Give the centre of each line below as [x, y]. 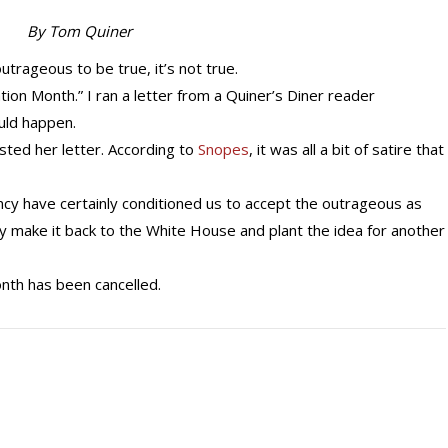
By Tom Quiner [80, 31]
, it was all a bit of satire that [346, 149]
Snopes [223, 149]
